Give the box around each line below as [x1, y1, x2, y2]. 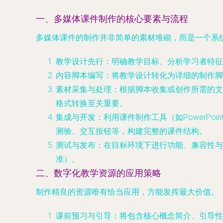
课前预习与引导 [56, 211, 111, 221]
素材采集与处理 [56, 85, 111, 94]
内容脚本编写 [56, 71, 104, 80]
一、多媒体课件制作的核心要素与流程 [36, 14, 188, 24]
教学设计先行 [56, 57, 104, 66]
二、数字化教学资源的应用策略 [36, 168, 161, 178]
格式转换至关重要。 [56, 99, 127, 108]
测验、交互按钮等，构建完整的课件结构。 [56, 126, 207, 136]
